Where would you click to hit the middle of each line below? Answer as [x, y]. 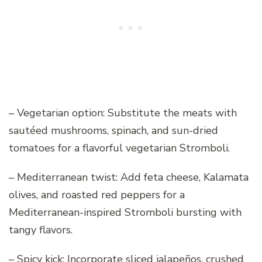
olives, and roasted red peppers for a [97, 195]
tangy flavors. [41, 230]
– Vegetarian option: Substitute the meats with [123, 113]
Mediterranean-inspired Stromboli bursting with [125, 213]
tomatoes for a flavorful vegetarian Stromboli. [119, 148]
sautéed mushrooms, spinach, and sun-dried [113, 131]
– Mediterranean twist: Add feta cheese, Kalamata [129, 177]
